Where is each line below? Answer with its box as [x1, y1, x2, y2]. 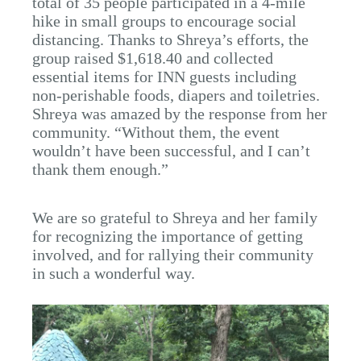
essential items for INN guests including [32, 67, 297, 85]
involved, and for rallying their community [32, 245, 313, 263]
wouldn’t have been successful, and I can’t [32, 141, 310, 160]
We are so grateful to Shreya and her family [32, 208, 317, 226]
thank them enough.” [32, 160, 168, 178]
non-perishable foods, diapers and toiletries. [32, 85, 320, 104]
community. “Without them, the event [32, 122, 280, 141]
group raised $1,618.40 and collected [32, 48, 273, 67]
